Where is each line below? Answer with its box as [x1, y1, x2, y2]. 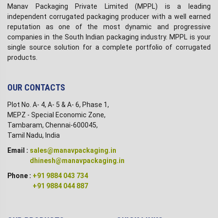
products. [7, 53, 37, 61]
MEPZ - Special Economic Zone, [7, 110, 106, 119]
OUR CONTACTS [7, 82, 65, 92]
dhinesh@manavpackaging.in [30, 156, 125, 164]
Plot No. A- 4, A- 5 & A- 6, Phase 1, [7, 100, 109, 109]
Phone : [7, 171, 31, 180]
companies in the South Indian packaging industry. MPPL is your [7, 33, 211, 41]
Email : [7, 146, 28, 154]
